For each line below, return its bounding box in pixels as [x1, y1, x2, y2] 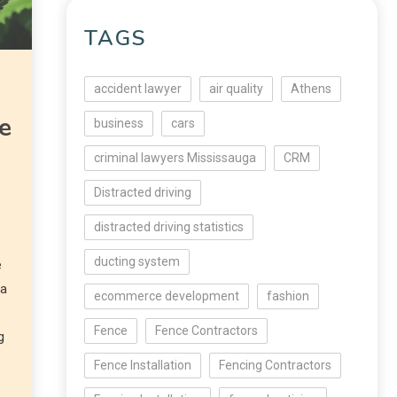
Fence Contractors [155, 323, 258, 338]
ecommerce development [94, 289, 239, 303]
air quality [209, 82, 263, 96]
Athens [291, 82, 331, 96]
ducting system [94, 254, 180, 269]
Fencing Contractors [219, 358, 331, 372]
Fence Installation [94, 358, 191, 372]
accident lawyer [94, 82, 182, 96]
